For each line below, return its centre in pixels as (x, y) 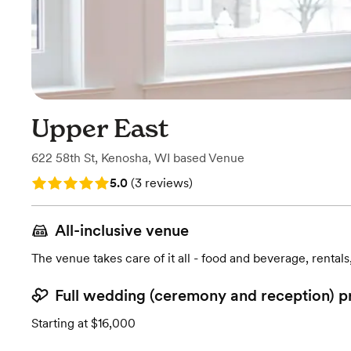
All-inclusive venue (122, 230)
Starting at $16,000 (83, 323)
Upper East (100, 128)
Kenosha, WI (136, 158)
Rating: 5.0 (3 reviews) (95, 181)
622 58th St (63, 158)
